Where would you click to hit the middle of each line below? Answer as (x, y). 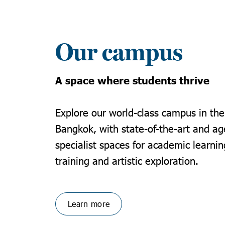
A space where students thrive (132, 80)
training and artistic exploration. (128, 160)
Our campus (119, 53)
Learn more (89, 204)
